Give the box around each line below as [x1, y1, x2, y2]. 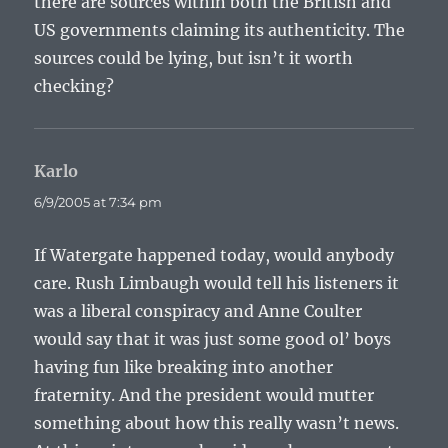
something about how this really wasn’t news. [34, 413, 400, 433]
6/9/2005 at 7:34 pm [34, 194, 163, 210]
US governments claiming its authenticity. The [34, 20, 406, 40]
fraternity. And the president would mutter [34, 385, 375, 405]
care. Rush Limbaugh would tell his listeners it [34, 273, 400, 293]
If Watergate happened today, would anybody [34, 245, 395, 265]
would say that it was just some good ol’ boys [34, 329, 392, 349]
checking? [34, 76, 115, 96]
